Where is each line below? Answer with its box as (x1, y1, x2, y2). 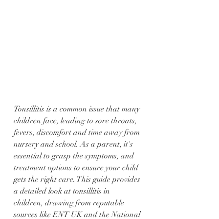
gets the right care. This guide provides (14, 175, 142, 185)
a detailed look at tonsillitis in (14, 186, 112, 197)
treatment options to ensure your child (14, 163, 140, 173)
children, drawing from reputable (14, 198, 126, 208)
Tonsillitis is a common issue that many (14, 104, 142, 114)
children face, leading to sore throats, (14, 116, 139, 126)
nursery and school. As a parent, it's (14, 139, 135, 150)
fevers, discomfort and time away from (14, 128, 142, 138)
